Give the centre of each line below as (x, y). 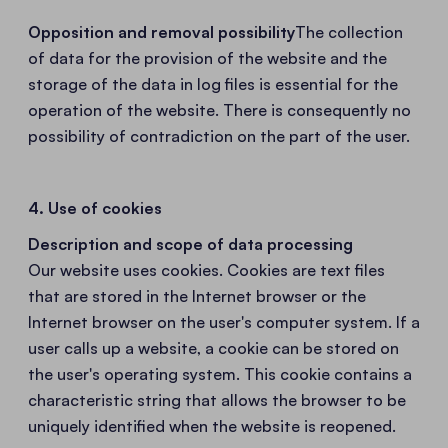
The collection (349, 32)
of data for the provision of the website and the (207, 58)
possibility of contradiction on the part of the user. (219, 136)
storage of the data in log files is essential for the (213, 84)
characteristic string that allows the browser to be (217, 400)
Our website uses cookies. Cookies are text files (206, 270)
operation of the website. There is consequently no (219, 110)
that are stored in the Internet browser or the (197, 296)
